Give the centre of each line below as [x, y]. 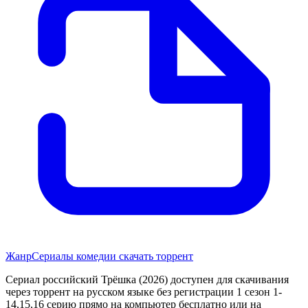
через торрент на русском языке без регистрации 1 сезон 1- [144, 291]
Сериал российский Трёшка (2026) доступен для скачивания [147, 279]
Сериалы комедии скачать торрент [112, 256]
